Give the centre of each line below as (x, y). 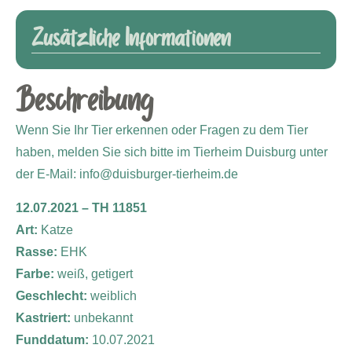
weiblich (114, 295)
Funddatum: (52, 339)
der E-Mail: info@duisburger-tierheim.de (127, 174)
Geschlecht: (53, 295)
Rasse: (38, 251)
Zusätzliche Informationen (131, 40)
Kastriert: (43, 317)
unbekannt (102, 317)
